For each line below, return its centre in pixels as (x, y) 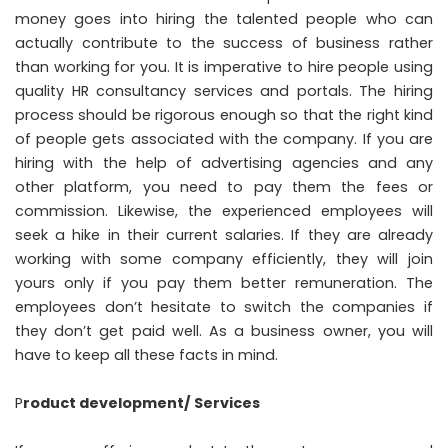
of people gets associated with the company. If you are (224, 139)
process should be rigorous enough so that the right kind (224, 115)
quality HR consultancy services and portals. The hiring (224, 91)
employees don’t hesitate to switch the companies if (224, 307)
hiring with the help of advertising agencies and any (224, 163)
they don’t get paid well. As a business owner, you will (224, 331)
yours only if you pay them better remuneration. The (224, 283)
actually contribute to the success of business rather (224, 43)
